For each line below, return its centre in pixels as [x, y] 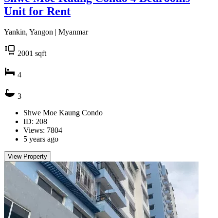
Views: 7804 [43, 130]
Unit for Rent [37, 11]
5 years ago [41, 139]
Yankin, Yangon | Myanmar [46, 32]
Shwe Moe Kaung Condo [63, 113]
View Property [27, 157]
